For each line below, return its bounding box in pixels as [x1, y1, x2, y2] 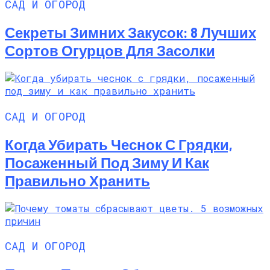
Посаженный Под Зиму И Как [5, 153, 209, 171]
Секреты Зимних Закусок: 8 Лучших [5, 24, 256, 42]
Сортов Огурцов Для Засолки [5, 42, 215, 60]
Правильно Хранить [5, 171, 150, 189]
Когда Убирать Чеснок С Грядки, [5, 135, 233, 153]
